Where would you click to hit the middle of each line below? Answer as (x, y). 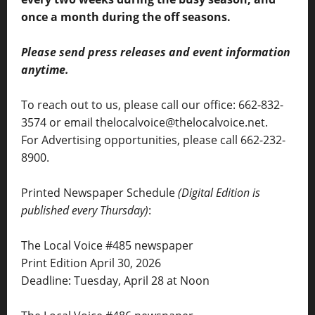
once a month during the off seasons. (126, 17)
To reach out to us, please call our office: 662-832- (152, 104)
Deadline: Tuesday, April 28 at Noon (115, 280)
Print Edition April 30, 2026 (91, 263)
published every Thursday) (85, 210)
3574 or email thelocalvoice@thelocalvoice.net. (144, 122)
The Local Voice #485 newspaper (107, 245)
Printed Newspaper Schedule (99, 192)
